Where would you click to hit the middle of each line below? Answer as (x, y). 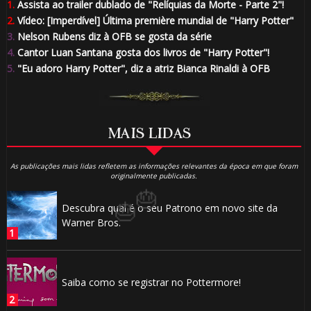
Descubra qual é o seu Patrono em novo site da (169, 208)
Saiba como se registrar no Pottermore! (151, 282)
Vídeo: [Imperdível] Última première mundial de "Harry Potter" (154, 20)
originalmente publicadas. (154, 176)
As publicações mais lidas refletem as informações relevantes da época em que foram (154, 166)
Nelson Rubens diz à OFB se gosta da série (113, 36)
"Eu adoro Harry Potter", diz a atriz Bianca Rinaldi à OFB (142, 68)
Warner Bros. (91, 223)
